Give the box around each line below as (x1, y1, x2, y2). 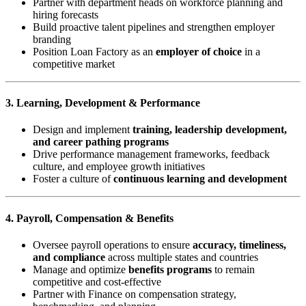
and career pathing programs (33, 136, 169, 148)
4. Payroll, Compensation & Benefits (5, 212, 173, 224)
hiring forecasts (33, 8, 98, 20)
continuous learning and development (113, 173, 287, 185)
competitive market (33, 57, 115, 70)
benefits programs (128, 263, 212, 275)
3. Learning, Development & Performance (5, 97, 200, 109)
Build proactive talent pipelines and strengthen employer (33, 20, 275, 33)
